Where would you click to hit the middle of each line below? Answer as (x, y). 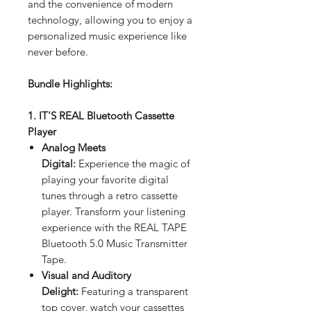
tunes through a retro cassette (110, 195)
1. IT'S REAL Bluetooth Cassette (101, 115)
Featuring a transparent (133, 291)
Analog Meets (74, 147)
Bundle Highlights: (70, 83)
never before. (58, 51)
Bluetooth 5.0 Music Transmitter (115, 243)
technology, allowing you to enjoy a (110, 19)
